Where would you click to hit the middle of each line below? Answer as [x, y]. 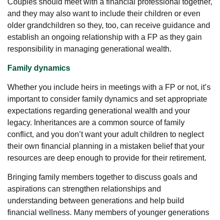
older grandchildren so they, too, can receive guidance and [109, 25]
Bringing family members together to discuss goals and [102, 177]
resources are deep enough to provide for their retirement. [109, 158]
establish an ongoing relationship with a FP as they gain [105, 37]
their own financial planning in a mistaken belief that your [106, 146]
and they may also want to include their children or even [104, 13]
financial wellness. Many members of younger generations [108, 212]
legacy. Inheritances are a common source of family [96, 122]
